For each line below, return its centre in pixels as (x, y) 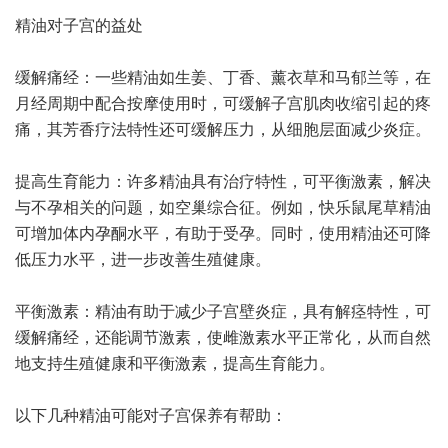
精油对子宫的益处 (79, 24)
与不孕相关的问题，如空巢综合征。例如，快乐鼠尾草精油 (223, 206)
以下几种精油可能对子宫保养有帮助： (151, 414)
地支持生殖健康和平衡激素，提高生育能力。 (175, 362)
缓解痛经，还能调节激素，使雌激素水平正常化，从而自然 (223, 336)
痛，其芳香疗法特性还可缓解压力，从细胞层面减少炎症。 (223, 128)
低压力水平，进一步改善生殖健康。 (143, 258)
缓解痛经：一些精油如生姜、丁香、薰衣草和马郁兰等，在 (223, 76)
